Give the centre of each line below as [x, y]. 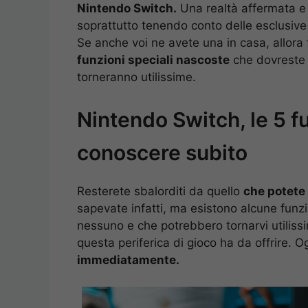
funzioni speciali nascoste [153, 59]
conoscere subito [162, 153]
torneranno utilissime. [136, 77]
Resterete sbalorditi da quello [160, 191]
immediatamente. [128, 260]
